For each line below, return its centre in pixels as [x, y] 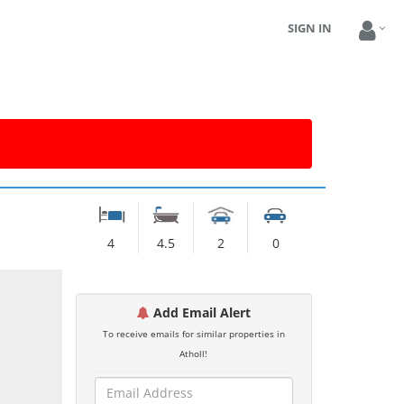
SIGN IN [310, 28]
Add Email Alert [200, 312]
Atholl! [194, 353]
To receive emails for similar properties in [193, 334]
